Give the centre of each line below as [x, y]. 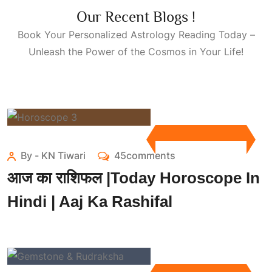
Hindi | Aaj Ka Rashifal [90, 202]
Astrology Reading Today [189, 34]
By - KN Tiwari [53, 156]
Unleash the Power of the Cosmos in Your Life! [136, 51]
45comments [144, 156]
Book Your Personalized [74, 34]
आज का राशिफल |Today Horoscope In [134, 178]
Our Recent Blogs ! [136, 16]
